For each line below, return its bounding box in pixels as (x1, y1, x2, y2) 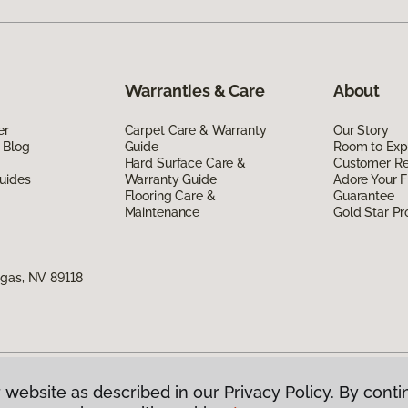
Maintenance (124, 204, 200, 219)
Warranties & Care (124, 80, 265, 100)
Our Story (332, 122, 389, 138)
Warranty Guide (124, 171, 217, 187)
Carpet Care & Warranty (124, 122, 267, 138)
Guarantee (332, 188, 394, 203)
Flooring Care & (124, 188, 216, 203)
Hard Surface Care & (124, 155, 246, 170)
